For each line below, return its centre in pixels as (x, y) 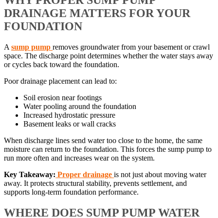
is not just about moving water (160, 174)
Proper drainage (84, 174)
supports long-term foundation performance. (71, 192)
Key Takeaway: (30, 174)
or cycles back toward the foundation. (62, 64)
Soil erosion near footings (63, 97)
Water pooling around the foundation (80, 106)
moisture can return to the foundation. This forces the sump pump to (108, 149)
